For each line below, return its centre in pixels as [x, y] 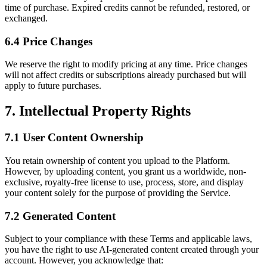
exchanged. [26, 18]
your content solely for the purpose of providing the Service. [118, 193]
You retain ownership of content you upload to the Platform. [117, 160]
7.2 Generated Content [60, 216]
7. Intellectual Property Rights [98, 111]
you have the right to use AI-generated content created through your [132, 250]
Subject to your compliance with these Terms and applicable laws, [128, 239]
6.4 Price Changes [49, 41]
